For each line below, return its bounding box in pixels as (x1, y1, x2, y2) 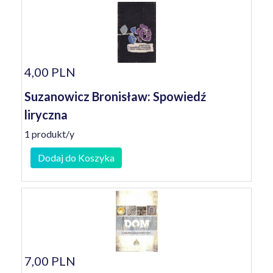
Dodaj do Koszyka (38, 152, 115, 163)
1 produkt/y (24, 128, 74, 140)
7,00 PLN (24, 253, 76, 268)
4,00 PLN (24, 65, 76, 79)
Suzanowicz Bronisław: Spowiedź (24, 89, 206, 104)
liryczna (24, 107, 68, 122)
